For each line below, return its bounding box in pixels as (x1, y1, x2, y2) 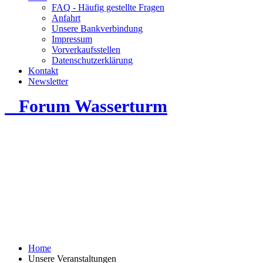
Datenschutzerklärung (52, 55, 133, 65)
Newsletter (28, 76, 68, 86)
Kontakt (28, 66, 58, 76)
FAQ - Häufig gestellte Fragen (52, 2, 164, 12)
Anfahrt (52, 13, 80, 23)
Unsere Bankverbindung (52, 23, 143, 33)
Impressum (52, 34, 92, 44)
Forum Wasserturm (5, 96, 167, 116)
